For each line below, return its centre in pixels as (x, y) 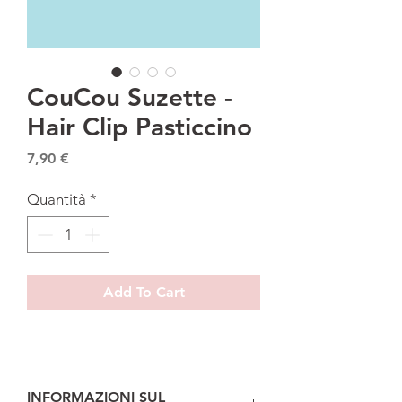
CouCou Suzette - (130, 96)
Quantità (57, 199)
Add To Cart (144, 293)
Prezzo (91, 157)
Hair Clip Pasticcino (140, 126)
